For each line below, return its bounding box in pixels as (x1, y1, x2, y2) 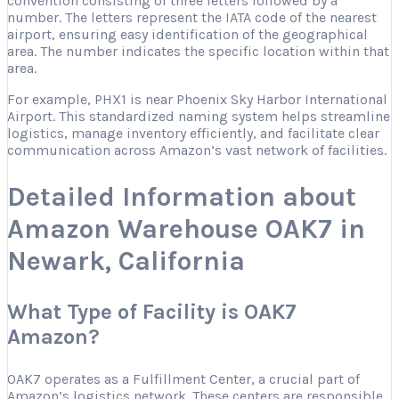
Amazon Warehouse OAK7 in (7, 212, 365, 245)
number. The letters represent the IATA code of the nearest (7, 8, 377, 26)
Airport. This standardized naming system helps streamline (7, 107, 390, 125)
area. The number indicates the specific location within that (7, 42, 389, 60)
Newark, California (7, 244, 245, 277)
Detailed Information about (7, 180, 356, 213)
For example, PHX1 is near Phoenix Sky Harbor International (7, 90, 387, 108)
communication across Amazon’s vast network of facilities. (7, 141, 387, 159)
